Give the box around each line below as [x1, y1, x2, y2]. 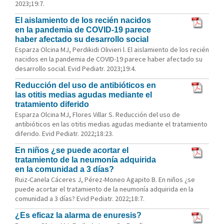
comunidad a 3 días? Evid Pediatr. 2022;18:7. [15, 194, 144, 203]
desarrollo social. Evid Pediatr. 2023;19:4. [15, 64, 136, 73]
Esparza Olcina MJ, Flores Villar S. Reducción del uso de [15, 110, 180, 119]
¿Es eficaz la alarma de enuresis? [15, 211, 141, 219]
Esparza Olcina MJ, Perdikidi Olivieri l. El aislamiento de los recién [15, 45, 209, 54]
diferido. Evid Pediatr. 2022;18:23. [15, 129, 113, 138]
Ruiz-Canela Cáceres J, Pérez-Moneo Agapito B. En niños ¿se [15, 175, 195, 184]
